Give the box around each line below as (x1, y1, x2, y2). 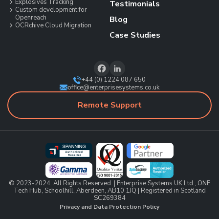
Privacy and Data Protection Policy (60, 202, 159, 211)
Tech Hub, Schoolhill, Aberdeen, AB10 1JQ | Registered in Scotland (13, 186, 206, 195)
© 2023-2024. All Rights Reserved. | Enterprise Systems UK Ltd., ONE (9, 178, 210, 188)
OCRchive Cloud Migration (15, 21, 91, 30)
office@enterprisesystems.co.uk (67, 83, 159, 92)
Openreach (15, 13, 46, 22)
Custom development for (15, 5, 87, 14)
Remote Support (77, 99, 142, 110)
